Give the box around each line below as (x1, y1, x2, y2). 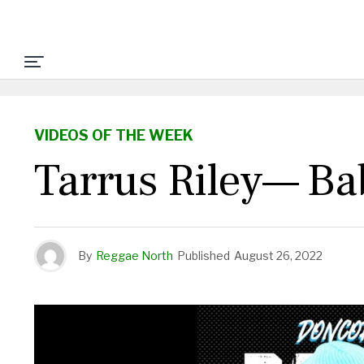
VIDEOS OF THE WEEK (34, 127, 193, 144)
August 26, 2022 (234, 249, 323, 262)
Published (177, 249, 230, 262)
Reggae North (96, 249, 173, 262)
